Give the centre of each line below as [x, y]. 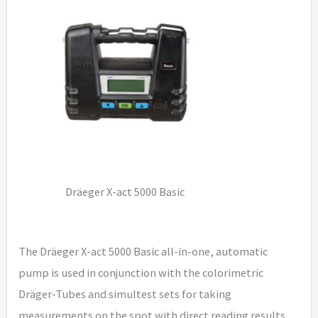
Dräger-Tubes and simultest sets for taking [125, 294]
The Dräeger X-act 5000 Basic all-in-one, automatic [143, 252]
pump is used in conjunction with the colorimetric [141, 273]
